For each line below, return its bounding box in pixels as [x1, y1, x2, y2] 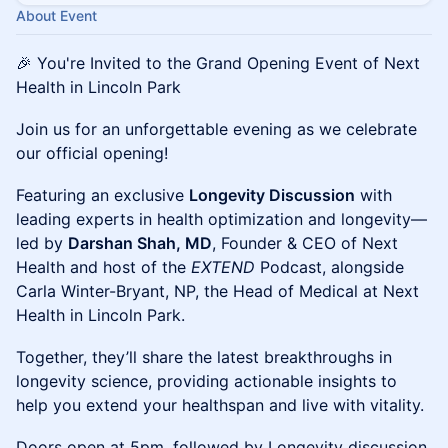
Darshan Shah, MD [68, 233, 212, 253]
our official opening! [16, 143, 168, 163]
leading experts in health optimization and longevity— [16, 209, 427, 229]
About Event [16, 7, 97, 24]
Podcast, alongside [255, 257, 404, 277]
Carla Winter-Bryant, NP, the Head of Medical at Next [16, 281, 419, 301]
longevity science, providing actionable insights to [16, 371, 397, 391]
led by [16, 233, 68, 253]
